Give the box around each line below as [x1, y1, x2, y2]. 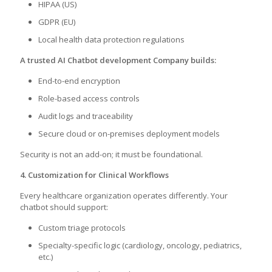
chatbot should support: [20, 202, 108, 212]
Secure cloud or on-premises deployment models [38, 128, 220, 139]
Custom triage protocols [38, 222, 126, 233]
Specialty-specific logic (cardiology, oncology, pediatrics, [38, 240, 242, 251]
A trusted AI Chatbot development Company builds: [20, 55, 216, 66]
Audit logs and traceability [38, 110, 133, 121]
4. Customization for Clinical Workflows [20, 169, 169, 180]
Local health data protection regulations [38, 34, 185, 45]
